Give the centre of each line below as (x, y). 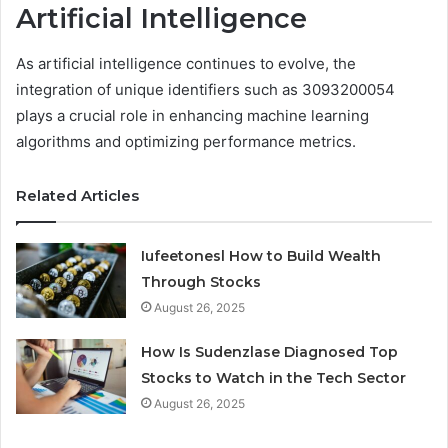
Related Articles (77, 195)
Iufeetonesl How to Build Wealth (261, 255)
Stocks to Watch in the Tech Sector (274, 377)
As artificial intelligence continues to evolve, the (186, 63)
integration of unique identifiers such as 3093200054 (205, 89)
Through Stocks (201, 281)
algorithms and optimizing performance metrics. (186, 141)
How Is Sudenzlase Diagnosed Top (270, 351)
